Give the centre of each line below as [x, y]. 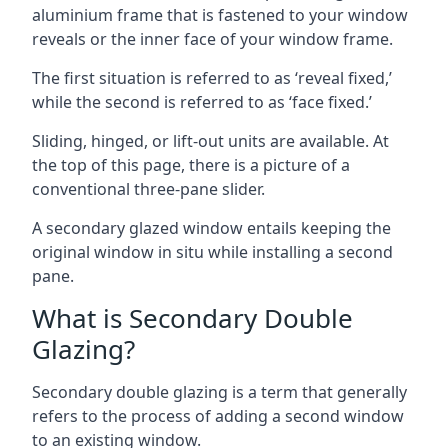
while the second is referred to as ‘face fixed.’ [202, 101]
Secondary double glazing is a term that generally [219, 391]
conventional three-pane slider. [148, 188]
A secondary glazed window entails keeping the [211, 227]
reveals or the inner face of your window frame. [212, 38]
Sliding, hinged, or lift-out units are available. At [210, 140]
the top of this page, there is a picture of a [191, 164]
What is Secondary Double [192, 317]
